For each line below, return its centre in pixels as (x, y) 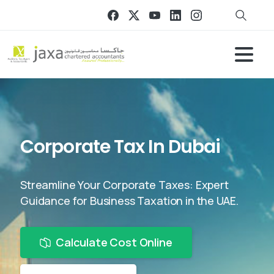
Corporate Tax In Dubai (120, 147)
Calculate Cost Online (114, 242)
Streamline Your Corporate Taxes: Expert (124, 185)
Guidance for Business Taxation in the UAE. (130, 201)
